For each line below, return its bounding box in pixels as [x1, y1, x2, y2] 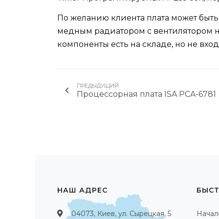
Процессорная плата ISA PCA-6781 [77, 89, 216, 99]
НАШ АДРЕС [57, 186, 108, 195]
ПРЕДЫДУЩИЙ [77, 82, 119, 89]
